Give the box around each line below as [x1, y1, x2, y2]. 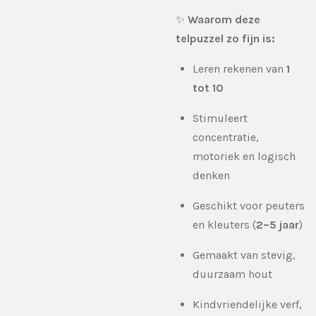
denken [193, 168, 230, 182]
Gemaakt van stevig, [193, 248, 296, 262]
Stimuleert [193, 111, 248, 125]
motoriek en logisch [193, 149, 296, 163]
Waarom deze [188, 12, 260, 26]
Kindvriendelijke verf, [193, 297, 302, 311]
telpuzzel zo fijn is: [176, 31, 275, 45]
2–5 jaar [256, 217, 299, 231]
